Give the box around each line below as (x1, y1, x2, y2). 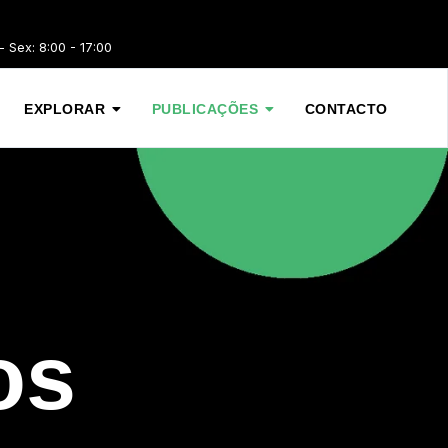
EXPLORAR (24, 101, 105, 117)
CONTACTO (304, 101, 388, 117)
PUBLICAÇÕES (151, 101, 258, 117)
